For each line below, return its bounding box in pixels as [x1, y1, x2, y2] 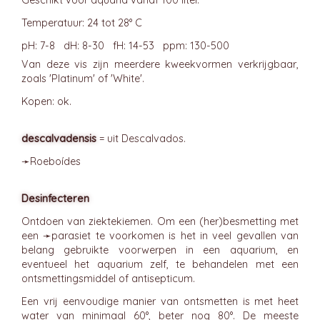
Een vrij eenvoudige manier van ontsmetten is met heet [21, 295, 299, 308]
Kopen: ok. [21, 95, 71, 108]
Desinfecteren [21, 192, 89, 205]
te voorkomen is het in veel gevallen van [91, 229, 299, 242]
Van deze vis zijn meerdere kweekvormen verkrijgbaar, [21, 58, 299, 71]
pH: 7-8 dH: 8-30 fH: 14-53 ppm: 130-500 [21, 39, 229, 52]
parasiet [51, 229, 91, 242]
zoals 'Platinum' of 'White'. [21, 72, 144, 85]
